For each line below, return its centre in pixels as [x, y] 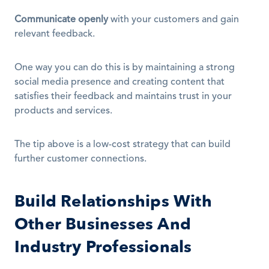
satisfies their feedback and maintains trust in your [123, 97]
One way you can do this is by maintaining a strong [125, 68]
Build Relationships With [113, 201]
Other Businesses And [103, 224]
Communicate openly [61, 20]
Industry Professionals [103, 247]
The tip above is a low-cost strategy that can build [122, 145]
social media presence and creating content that [119, 82]
